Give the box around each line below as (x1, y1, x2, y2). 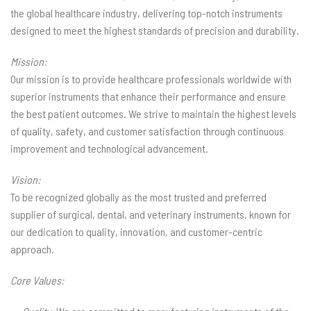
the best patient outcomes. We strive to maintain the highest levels (10, 107, 296, 120)
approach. (10, 242, 54, 255)
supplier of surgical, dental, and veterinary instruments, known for (10, 208, 291, 221)
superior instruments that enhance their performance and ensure (10, 90, 286, 103)
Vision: (10, 173, 40, 186)
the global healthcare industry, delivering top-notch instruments (10, 6, 283, 19)
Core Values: (10, 274, 64, 287)
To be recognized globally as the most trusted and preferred (10, 190, 267, 203)
